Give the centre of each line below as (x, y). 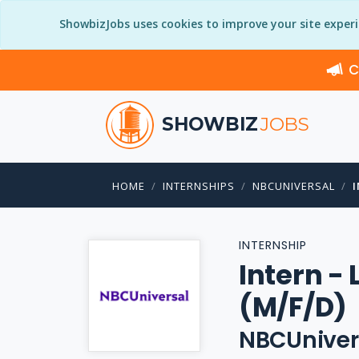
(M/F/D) (293, 307)
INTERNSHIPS (199, 186)
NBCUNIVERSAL (294, 186)
